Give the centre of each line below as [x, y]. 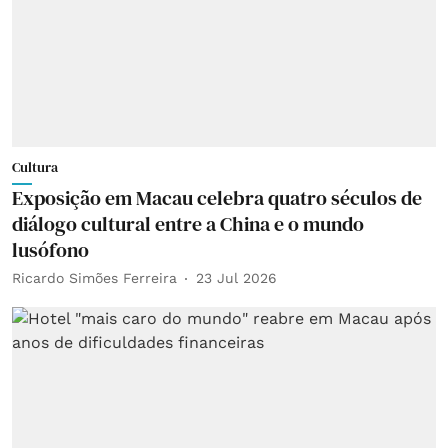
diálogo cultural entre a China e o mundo [188, 223]
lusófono [50, 249]
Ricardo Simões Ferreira [94, 278]
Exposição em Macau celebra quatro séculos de [217, 197]
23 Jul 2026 [236, 278]
